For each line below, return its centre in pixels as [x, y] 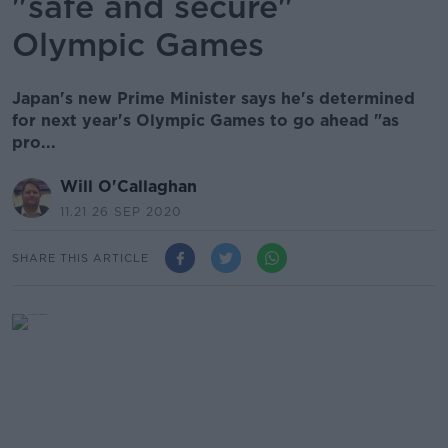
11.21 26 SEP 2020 [121, 211]
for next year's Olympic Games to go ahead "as [205, 120]
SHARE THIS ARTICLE [80, 257]
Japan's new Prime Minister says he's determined [213, 98]
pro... [34, 142]
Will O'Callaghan [128, 186]
